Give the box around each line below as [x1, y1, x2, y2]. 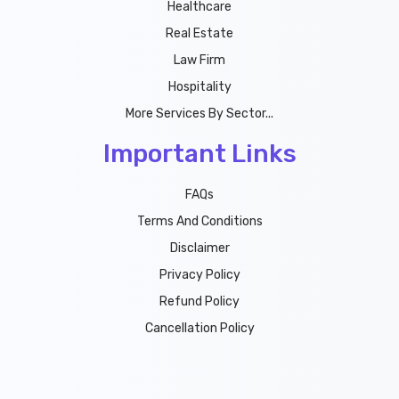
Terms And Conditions [136, 214, 263, 229]
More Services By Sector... [126, 106, 273, 121]
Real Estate [166, 26, 233, 41]
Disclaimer [169, 240, 230, 256]
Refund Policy [159, 294, 240, 309]
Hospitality [167, 79, 232, 94]
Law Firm [174, 53, 225, 68]
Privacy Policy [159, 267, 240, 282]
